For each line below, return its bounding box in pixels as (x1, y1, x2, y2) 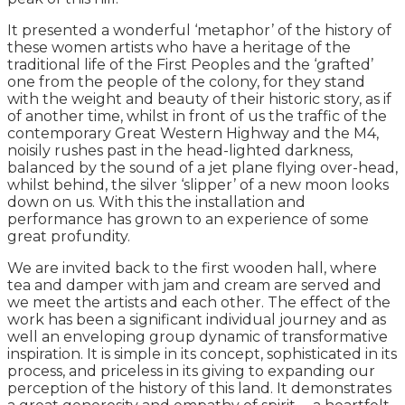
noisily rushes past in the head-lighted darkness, (7, 141, 353, 159)
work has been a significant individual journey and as (7, 310, 386, 328)
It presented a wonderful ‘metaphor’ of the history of (7, 21, 391, 39)
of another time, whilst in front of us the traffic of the (7, 107, 387, 125)
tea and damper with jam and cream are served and (7, 276, 381, 294)
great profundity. (7, 227, 130, 245)
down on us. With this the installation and (7, 193, 306, 211)
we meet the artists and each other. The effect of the (7, 293, 391, 311)
